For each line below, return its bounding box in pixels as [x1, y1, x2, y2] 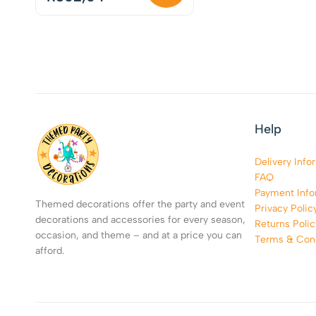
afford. [35, 245, 64, 257]
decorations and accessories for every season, [35, 214, 245, 226]
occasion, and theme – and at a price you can [35, 229, 242, 242]
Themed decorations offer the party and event [35, 198, 245, 211]
